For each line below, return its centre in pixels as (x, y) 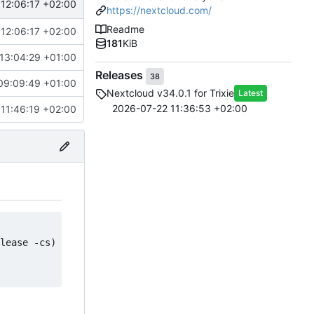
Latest (251, 93)
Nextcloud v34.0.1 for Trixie (170, 93)
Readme (125, 29)
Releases (121, 75)
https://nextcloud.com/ (159, 11)
